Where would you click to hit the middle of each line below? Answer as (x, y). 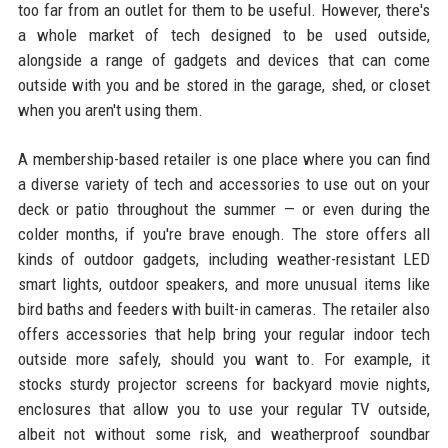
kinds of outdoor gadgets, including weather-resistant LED (224, 258)
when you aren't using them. (110, 109)
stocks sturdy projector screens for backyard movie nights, (224, 383)
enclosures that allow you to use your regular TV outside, (224, 408)
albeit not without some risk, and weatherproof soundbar (224, 433)
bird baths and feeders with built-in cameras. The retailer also (224, 308)
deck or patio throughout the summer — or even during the (224, 208)
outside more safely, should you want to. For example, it (224, 358)
